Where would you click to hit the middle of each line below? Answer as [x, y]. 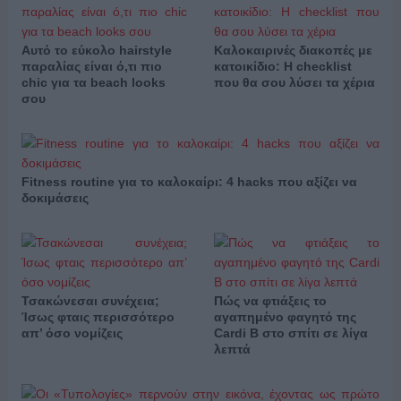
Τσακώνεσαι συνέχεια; [90, 301]
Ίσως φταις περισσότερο [98, 317]
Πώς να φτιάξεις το [270, 301]
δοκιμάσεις [55, 198]
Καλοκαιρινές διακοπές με [293, 51]
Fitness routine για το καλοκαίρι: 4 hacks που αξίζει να [189, 182]
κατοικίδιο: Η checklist [282, 67]
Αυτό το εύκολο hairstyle [96, 51]
